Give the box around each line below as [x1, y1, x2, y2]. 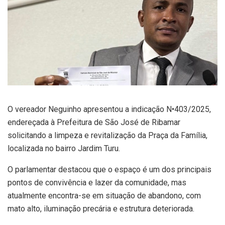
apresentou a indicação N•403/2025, [81, 104, 211, 114]
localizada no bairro [8, 143, 78, 153]
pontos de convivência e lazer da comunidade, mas [8, 177, 186, 187]
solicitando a [8, 130, 54, 140]
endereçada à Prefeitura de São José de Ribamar [8, 117, 180, 127]
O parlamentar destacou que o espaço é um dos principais [8, 164, 211, 174]
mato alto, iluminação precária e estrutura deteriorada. [8, 203, 194, 213]
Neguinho [48, 104, 81, 114]
